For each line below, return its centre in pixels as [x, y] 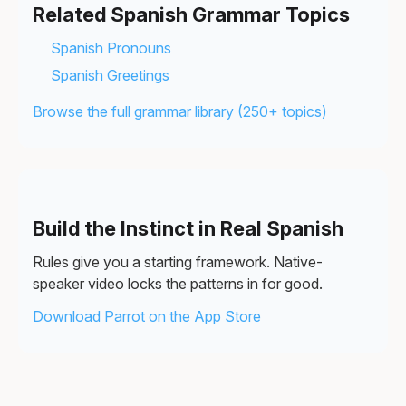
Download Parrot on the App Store [147, 317]
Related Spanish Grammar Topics [191, 15]
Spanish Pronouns [111, 48]
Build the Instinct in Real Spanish [188, 229]
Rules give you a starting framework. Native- [178, 262]
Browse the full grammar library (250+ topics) [180, 112]
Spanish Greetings [110, 76]
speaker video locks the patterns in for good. [178, 284]
